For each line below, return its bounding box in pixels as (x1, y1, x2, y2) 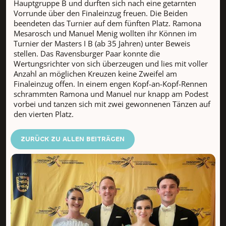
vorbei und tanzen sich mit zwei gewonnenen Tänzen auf (13, 98, 210, 109)
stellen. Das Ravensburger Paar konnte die (13, 48, 160, 59)
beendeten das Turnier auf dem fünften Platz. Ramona (13, 18, 201, 28)
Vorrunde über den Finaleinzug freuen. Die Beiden (13, 8, 188, 18)
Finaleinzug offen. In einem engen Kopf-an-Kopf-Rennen (13, 78, 207, 89)
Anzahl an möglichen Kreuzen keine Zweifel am (13, 68, 177, 79)
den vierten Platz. (13, 108, 74, 119)
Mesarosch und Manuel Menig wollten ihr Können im (13, 28, 197, 38)
